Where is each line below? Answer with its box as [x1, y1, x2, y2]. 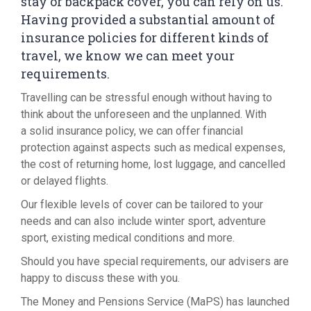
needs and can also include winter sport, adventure [21, 215, 266, 228]
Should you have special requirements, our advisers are [21, 255, 289, 268]
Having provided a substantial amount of [21, 11, 275, 28]
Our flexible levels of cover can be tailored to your [21, 198, 263, 211]
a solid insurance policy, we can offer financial [21, 124, 243, 137]
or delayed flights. [21, 174, 108, 187]
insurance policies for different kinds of [21, 29, 269, 46]
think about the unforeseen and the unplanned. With [21, 108, 267, 121]
